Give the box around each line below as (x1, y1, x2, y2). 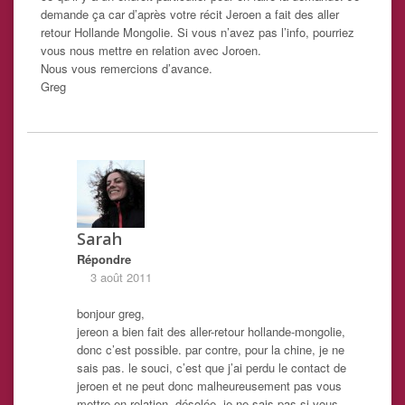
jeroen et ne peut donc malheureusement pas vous (77, 377, 342, 395)
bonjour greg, (77, 305, 145, 323)
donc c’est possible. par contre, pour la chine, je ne (77, 341, 344, 359)
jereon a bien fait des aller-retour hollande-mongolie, (77, 323, 345, 341)
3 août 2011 (90, 268, 152, 287)
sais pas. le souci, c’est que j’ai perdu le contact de (77, 359, 346, 377)
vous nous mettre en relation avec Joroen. (41, 42, 261, 60)
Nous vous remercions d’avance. (41, 60, 212, 78)
